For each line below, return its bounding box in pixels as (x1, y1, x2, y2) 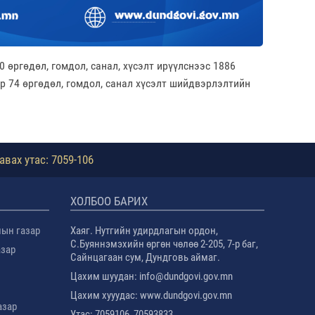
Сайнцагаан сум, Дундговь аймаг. (70, 250, 221, 264)
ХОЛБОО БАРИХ (70, 193, 148, 208)
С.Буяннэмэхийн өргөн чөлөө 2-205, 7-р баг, (70, 237, 259, 250)
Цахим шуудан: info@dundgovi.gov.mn (70, 269, 236, 283)
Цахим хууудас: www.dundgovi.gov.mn (70, 288, 233, 302)
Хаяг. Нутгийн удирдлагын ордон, (70, 224, 219, 237)
